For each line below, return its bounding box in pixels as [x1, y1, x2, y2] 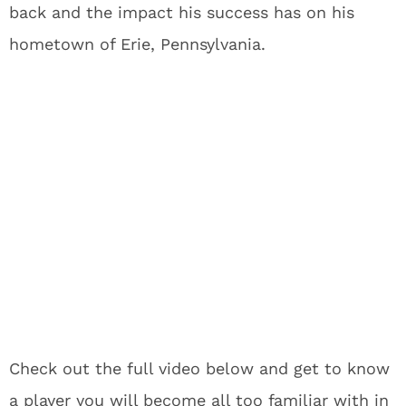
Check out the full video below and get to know [9, 359, 390, 378]
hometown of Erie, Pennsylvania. [9, 34, 266, 53]
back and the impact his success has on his [9, 3, 354, 22]
